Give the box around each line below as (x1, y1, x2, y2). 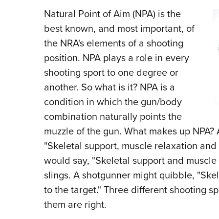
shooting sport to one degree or (44, 65, 178, 80)
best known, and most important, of (44, 21, 195, 36)
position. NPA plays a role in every (44, 50, 189, 66)
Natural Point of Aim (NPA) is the (44, 6, 181, 22)
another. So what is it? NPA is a (44, 80, 175, 95)
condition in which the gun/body (44, 94, 182, 109)
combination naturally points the (44, 109, 182, 124)
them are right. (44, 197, 107, 212)
